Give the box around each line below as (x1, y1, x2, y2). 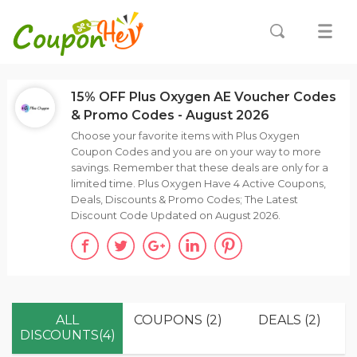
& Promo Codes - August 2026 (70, 108, 269, 123)
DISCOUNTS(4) (19, 328, 116, 343)
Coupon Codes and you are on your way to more (70, 146, 321, 158)
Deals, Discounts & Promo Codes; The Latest (70, 194, 298, 206)
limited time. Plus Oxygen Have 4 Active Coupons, (70, 178, 326, 190)
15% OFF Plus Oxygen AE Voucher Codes (70, 89, 336, 104)
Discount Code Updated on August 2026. (70, 210, 280, 222)
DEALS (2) (257, 312, 321, 328)
